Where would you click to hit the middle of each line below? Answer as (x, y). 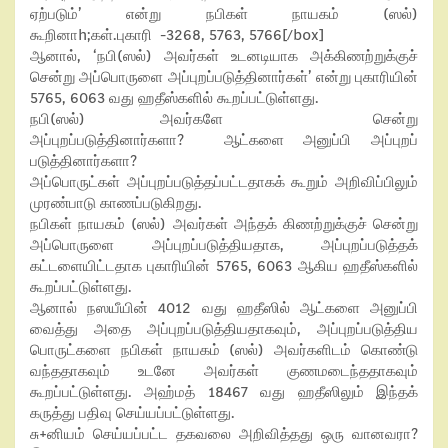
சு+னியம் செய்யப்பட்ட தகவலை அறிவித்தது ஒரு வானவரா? (224, 434)
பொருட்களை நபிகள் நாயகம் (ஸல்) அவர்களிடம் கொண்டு (224, 350)
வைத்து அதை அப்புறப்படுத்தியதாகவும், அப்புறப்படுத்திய (224, 329)
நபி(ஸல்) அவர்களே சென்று (224, 119)
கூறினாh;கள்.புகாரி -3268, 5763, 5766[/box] (177, 35)
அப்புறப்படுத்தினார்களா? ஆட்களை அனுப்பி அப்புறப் (224, 140)
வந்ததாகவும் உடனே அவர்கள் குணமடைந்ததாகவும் (224, 371)
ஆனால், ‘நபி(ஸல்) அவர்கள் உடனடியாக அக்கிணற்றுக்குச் (224, 56)
